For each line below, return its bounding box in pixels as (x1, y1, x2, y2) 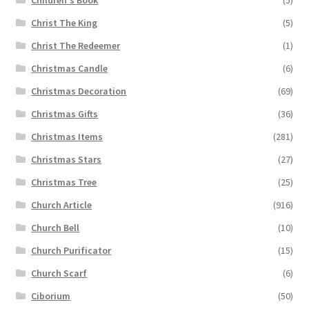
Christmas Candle (31, 62, 108, 75)
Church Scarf (31, 267, 88, 280)
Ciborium (31, 290, 71, 303)
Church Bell (31, 221, 80, 235)
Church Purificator (31, 244, 112, 257)
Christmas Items (31, 130, 103, 143)
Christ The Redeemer (31, 39, 121, 52)
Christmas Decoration (31, 85, 127, 98)
